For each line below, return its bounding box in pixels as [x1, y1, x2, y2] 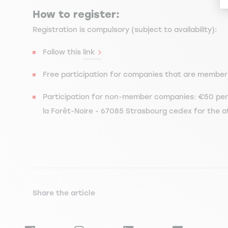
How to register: [33, 8, 120, 20]
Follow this [43, 48, 83, 56]
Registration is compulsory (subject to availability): [33, 25, 217, 34]
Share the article [33, 188, 95, 197]
